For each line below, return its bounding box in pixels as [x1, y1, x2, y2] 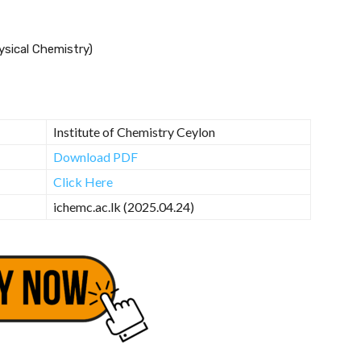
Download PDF [53, 148, 138, 164]
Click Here [53, 173, 113, 189]
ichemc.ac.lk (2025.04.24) [53, 198, 194, 214]
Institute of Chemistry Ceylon [53, 123, 215, 139]
